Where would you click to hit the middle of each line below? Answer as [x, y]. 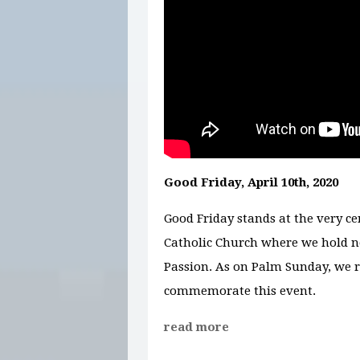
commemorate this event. [240, 290]
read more [196, 327]
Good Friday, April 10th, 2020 [251, 182]
